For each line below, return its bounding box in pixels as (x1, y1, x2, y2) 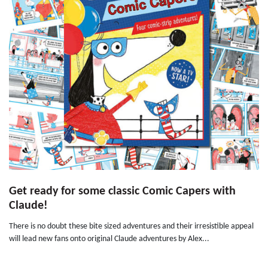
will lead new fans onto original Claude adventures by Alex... (9, 234, 209, 244)
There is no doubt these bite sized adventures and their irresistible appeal (9, 222, 254, 232)
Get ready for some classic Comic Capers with (9, 185, 236, 198)
